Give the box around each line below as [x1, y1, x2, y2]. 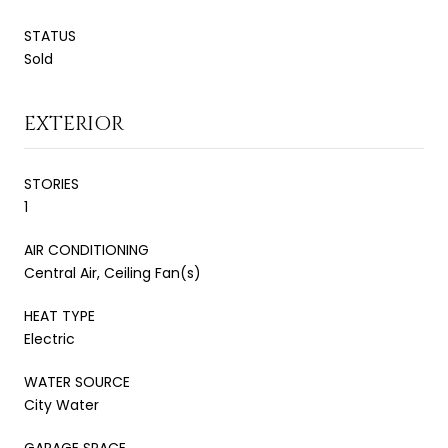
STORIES [24, 173, 79, 194]
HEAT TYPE [24, 305, 95, 326]
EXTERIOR [24, 109, 124, 137]
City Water [24, 394, 99, 415]
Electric [24, 328, 75, 349]
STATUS [24, 25, 76, 46]
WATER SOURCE [24, 371, 130, 392]
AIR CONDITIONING [24, 239, 149, 260]
